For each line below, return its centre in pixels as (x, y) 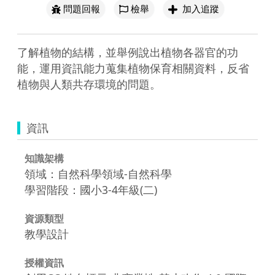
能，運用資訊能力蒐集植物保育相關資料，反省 (133, 68)
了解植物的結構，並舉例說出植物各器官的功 (128, 52)
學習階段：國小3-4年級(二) (91, 189)
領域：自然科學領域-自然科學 (98, 173)
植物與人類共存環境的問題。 (89, 84)
